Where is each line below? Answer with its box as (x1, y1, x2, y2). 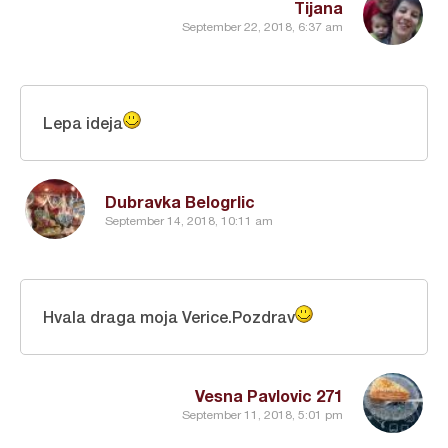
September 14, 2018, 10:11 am (105, 214, 273, 229)
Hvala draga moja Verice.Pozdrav (43, 306, 295, 326)
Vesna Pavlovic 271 (195, 385, 343, 405)
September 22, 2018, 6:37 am (182, 20, 343, 35)
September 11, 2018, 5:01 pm (182, 408, 343, 423)
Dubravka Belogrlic (105, 191, 255, 211)
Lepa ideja (43, 112, 123, 132)
